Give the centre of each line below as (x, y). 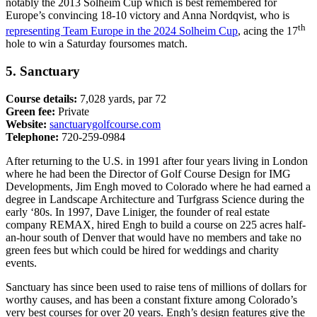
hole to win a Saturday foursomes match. (97, 44)
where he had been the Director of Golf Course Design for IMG (148, 173)
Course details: (43, 98)
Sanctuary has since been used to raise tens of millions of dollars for (156, 287)
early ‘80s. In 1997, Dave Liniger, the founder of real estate (138, 212)
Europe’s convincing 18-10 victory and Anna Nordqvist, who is (148, 16)
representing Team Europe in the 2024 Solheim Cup (122, 31)
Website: (26, 124)
